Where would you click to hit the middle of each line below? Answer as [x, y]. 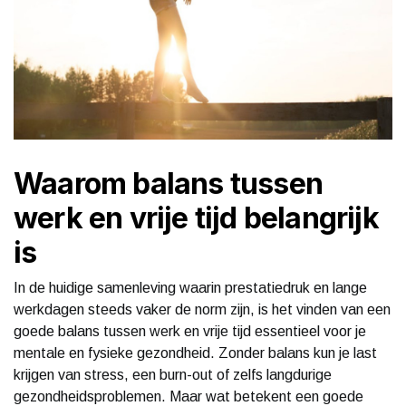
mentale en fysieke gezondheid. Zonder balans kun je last [195, 353]
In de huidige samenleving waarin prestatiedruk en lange [190, 287]
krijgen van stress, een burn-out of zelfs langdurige [173, 374]
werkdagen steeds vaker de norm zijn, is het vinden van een [202, 309]
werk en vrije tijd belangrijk [196, 217]
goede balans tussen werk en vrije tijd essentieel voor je [190, 331]
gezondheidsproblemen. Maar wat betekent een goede [188, 396]
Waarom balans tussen [169, 183]
